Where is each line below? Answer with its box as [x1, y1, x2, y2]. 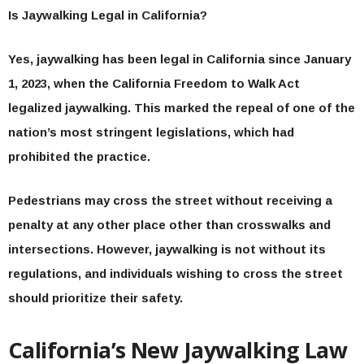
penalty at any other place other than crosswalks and [8, 218, 331, 232]
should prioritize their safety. [8, 291, 183, 305]
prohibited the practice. [8, 149, 150, 163]
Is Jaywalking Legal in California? [8, 8, 207, 22]
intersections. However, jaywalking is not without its [8, 242, 326, 256]
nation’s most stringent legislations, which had [8, 125, 294, 139]
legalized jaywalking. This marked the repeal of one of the [8, 101, 355, 115]
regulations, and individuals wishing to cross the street [8, 266, 343, 280]
